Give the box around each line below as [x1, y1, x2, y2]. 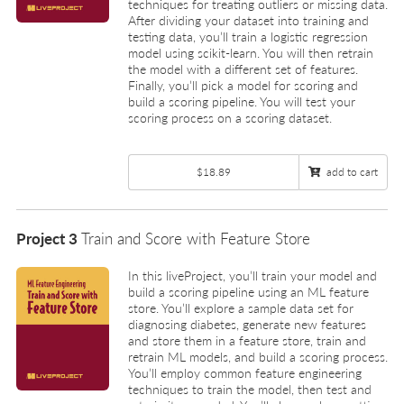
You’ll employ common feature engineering [128, 363, 362, 381]
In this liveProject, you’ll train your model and [128, 265, 377, 284]
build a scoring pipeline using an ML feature [128, 281, 369, 300]
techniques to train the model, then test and [128, 379, 372, 398]
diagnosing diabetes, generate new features [128, 314, 366, 333]
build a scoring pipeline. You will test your [128, 92, 355, 111]
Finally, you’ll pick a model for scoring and [128, 76, 358, 95]
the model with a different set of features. [128, 60, 358, 78]
